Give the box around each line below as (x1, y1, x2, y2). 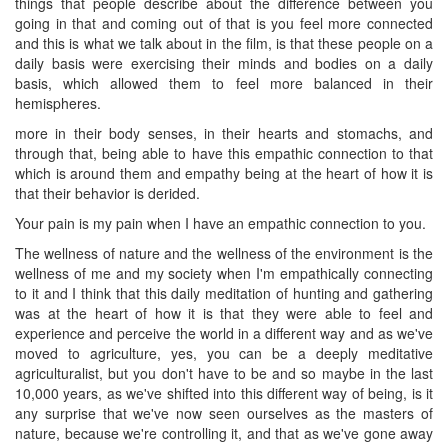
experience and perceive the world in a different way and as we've (15, 322, 433, 343)
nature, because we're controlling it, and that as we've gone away (15, 422, 433, 443)
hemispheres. (15, 92, 101, 113)
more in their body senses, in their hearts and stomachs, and (15, 122, 433, 143)
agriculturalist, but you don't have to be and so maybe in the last (15, 362, 433, 383)
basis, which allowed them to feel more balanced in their (15, 72, 433, 93)
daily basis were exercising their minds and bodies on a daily (15, 52, 433, 73)
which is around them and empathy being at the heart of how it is (15, 162, 433, 183)
